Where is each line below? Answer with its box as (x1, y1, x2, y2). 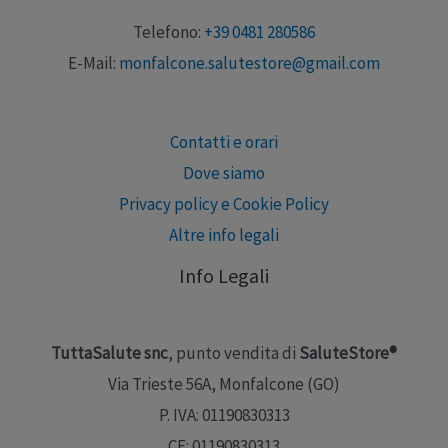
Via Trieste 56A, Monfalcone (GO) (108, 373, 340, 396)
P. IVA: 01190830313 (158, 404, 290, 427)
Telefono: (133, 21, 204, 44)
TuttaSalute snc (51, 342, 168, 365)
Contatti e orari (170, 130, 278, 153)
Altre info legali (169, 223, 279, 246)
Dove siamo (183, 161, 265, 184)
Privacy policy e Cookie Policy (119, 192, 329, 215)
